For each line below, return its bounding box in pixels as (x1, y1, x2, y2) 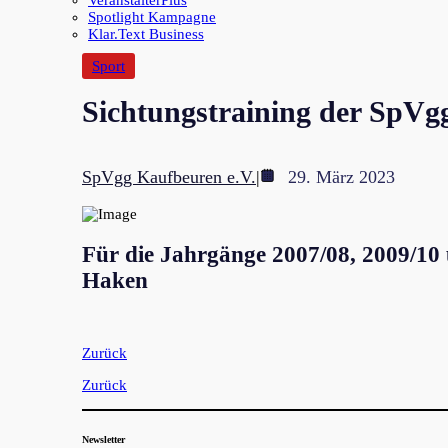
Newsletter (82, 433, 125, 445)
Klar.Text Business (88, 26, 204, 42)
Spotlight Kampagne (88, 9, 216, 25)
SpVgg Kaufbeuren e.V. (82, 167, 256, 188)
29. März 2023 (288, 167, 395, 188)
